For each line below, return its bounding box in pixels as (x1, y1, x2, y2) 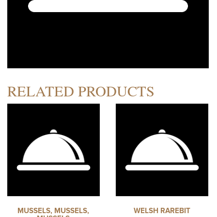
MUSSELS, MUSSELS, (17, 206, 90, 216)
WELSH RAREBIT (133, 206, 190, 216)
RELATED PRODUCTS (7, 81, 155, 101)
